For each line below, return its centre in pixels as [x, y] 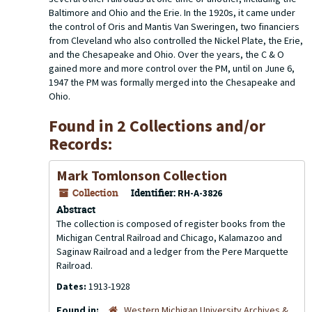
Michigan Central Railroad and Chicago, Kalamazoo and [169, 237]
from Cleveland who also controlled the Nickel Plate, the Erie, [176, 40]
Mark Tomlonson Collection [142, 175]
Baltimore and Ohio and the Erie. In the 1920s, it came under [172, 13]
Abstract [76, 209]
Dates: [72, 286]
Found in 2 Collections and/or [157, 126]
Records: [80, 144]
